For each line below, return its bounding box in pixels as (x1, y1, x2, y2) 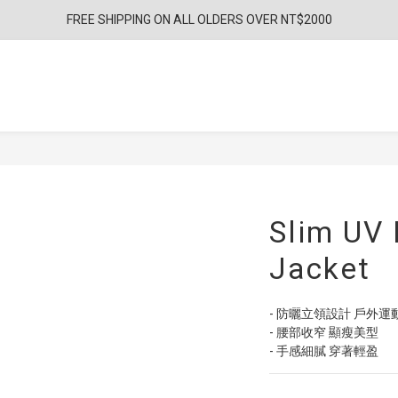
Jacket (269, 251, 370, 286)
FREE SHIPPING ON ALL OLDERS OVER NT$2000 (66, 12, 332, 27)
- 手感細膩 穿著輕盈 (269, 344, 378, 358)
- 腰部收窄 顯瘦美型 (269, 325, 378, 339)
